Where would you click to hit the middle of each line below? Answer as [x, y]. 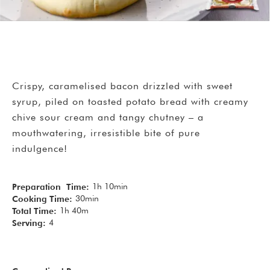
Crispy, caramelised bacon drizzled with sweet [122, 86]
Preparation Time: [51, 187]
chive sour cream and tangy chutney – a [108, 117]
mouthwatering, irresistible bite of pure [106, 133]
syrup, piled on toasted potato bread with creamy [130, 101]
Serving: [29, 223]
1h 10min [110, 186]
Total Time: [34, 211]
